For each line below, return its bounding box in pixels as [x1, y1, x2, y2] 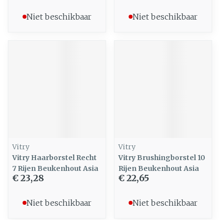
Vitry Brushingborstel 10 [118, 153, 205, 162]
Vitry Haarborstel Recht [12, 153, 97, 162]
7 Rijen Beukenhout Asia [12, 164, 98, 173]
